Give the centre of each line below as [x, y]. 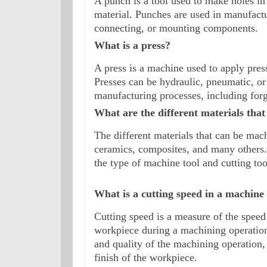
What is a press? [132, 45]
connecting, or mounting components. [176, 28]
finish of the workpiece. [146, 257]
